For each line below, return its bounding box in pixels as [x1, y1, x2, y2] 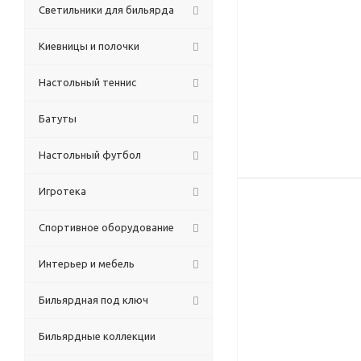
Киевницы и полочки [39, 40, 139, 52]
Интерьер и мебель [39, 258, 135, 269]
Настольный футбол [39, 149, 141, 160]
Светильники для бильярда [39, 4, 174, 15]
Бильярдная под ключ [39, 294, 148, 305]
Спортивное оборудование [39, 222, 174, 233]
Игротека [39, 185, 86, 197]
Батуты [39, 113, 77, 124]
